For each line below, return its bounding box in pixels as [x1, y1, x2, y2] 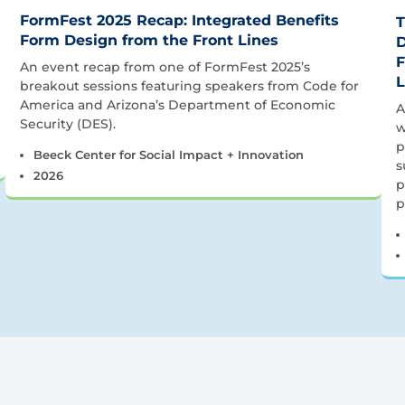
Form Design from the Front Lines [20, 31, 278, 49]
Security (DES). [20, 115, 116, 132]
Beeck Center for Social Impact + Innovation [33, 146, 304, 162]
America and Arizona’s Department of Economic [20, 96, 335, 113]
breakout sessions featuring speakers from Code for [20, 77, 359, 94]
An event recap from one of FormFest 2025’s [20, 58, 310, 75]
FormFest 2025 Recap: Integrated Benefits [20, 11, 339, 29]
